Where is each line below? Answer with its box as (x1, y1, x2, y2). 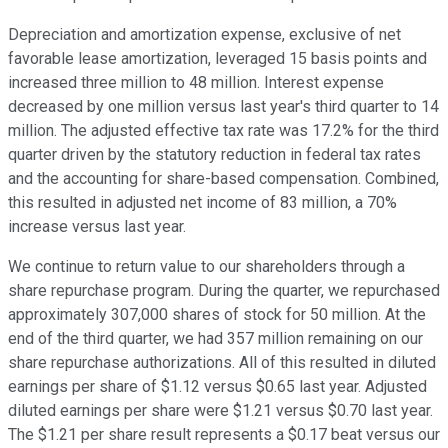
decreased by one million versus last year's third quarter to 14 (8, 97, 439, 117)
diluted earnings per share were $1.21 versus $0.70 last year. (8, 401, 433, 421)
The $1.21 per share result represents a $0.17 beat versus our (8, 425, 440, 445)
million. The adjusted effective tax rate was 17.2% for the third (8, 121, 439, 141)
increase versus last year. (8, 217, 186, 237)
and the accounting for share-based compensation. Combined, (8, 169, 439, 189)
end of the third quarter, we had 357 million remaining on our (8, 329, 423, 349)
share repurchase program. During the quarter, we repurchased (8, 281, 440, 301)
